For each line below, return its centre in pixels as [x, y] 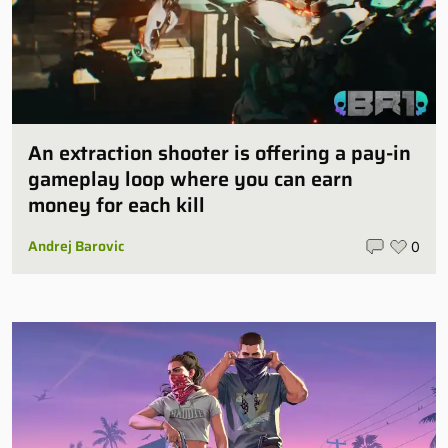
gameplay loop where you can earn [190, 179]
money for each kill [116, 205]
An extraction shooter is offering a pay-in [219, 153]
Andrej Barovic [76, 246]
